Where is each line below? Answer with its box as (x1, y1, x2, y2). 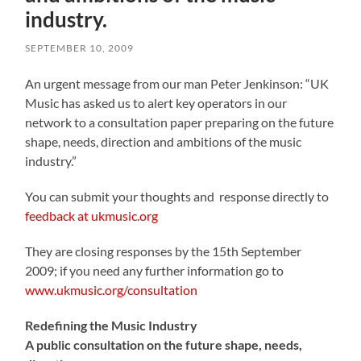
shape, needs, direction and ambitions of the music (25, 133, 302, 149)
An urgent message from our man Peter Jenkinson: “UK (25, 75, 330, 91)
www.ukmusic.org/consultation (25, 281, 198, 297)
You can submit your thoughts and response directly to (25, 188, 330, 204)
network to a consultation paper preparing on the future (25, 114, 334, 130)
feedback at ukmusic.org (25, 207, 159, 223)
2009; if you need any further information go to (25, 262, 284, 278)
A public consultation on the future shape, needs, (25, 336, 303, 352)
